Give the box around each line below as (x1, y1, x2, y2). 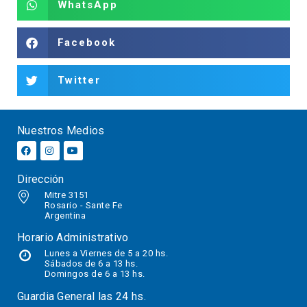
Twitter (57, 73, 101, 86)
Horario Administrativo (17, 231, 129, 245)
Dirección (17, 172, 64, 186)
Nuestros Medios (17, 123, 105, 137)
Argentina (44, 210, 86, 221)
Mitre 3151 (44, 189, 89, 200)
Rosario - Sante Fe (44, 199, 123, 210)
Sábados (44, 258, 83, 269)
